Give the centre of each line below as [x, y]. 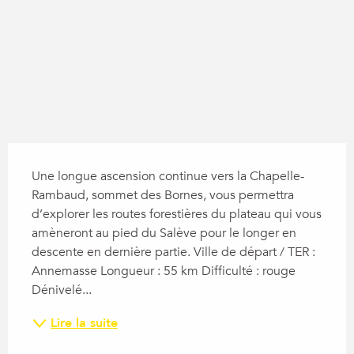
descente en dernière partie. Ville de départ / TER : [173, 252]
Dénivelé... [62, 290]
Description [52, 154]
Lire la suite [84, 324]
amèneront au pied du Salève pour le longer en [164, 233]
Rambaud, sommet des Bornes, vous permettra [163, 196]
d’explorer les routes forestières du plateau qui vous [177, 215]
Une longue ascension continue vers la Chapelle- [168, 177]
